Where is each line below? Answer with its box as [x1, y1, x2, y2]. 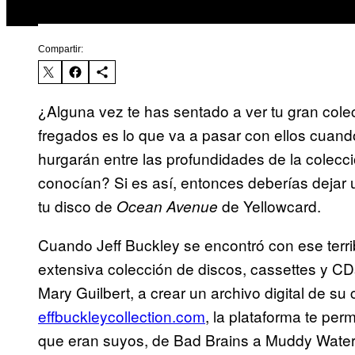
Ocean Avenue [116, 196, 222, 217]
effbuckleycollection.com [38, 305, 205, 327]
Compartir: [38, 44, 83, 55]
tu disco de [38, 195, 116, 217]
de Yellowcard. [222, 195, 321, 217]
